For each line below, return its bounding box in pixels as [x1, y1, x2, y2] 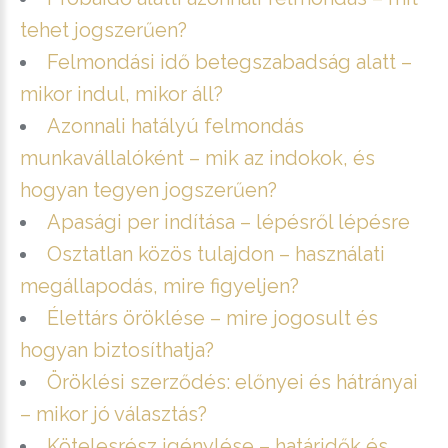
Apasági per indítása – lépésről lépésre [47, 209, 410, 234]
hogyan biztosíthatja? [20, 337, 214, 362]
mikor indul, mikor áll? [20, 81, 223, 106]
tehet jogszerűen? [20, 17, 187, 42]
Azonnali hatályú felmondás [47, 113, 304, 138]
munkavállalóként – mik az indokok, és [20, 145, 375, 170]
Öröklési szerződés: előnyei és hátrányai [47, 369, 418, 394]
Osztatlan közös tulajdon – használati [47, 241, 385, 266]
